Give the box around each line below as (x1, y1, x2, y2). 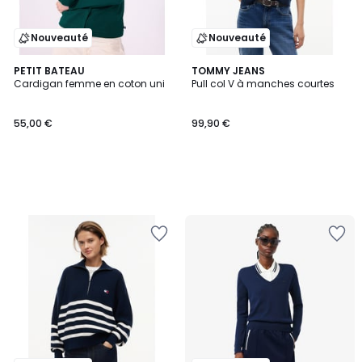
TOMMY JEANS (192, 64, 265, 78)
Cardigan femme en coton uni (14, 77, 165, 90)
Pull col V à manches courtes (192, 77, 335, 90)
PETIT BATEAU (14, 64, 85, 78)
